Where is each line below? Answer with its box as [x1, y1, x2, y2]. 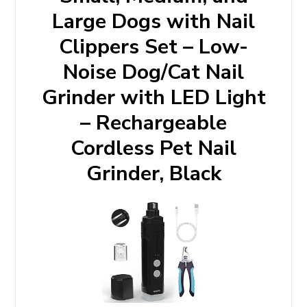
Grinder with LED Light [41, 84, 266, 112]
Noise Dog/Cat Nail [63, 58, 244, 86]
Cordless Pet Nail [71, 134, 236, 162]
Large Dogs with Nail [52, 8, 255, 36]
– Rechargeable [80, 109, 227, 137]
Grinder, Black [86, 160, 221, 188]
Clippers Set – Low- [59, 33, 248, 61]
